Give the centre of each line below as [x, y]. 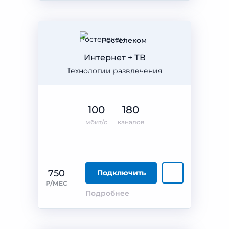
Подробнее [107, 193]
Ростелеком [124, 40]
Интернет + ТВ [114, 58]
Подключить [121, 173]
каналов [131, 122]
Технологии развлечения [114, 71]
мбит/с [96, 122]
